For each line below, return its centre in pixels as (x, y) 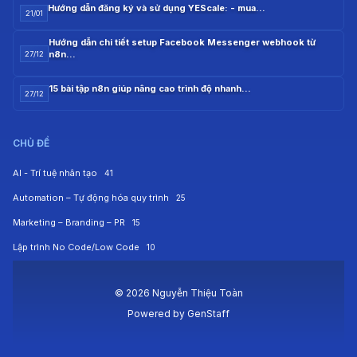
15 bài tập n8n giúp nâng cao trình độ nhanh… (150, 89)
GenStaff (208, 314)
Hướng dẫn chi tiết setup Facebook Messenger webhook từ (182, 43)
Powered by (157, 314)
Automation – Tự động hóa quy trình (92, 198)
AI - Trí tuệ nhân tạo (56, 173)
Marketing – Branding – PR (70, 223)
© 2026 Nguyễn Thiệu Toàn (178, 293)
